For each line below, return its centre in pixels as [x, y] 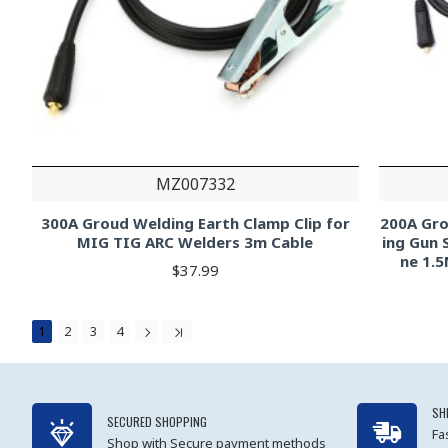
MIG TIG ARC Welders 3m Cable [195, 242]
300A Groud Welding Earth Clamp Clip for [195, 223]
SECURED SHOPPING [157, 422]
